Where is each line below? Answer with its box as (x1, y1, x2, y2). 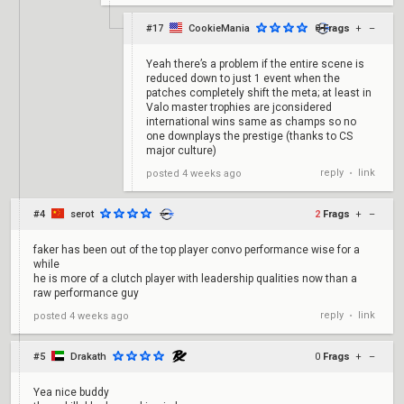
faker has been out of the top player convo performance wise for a (33, 243, 360, 256)
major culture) (146, 144, 216, 157)
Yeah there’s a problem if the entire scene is (146, 58, 364, 70)
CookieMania (188, 23, 250, 34)
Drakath (70, 351, 106, 363)
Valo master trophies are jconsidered (146, 101, 332, 114)
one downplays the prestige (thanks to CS (146, 130, 353, 142)
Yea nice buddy (33, 386, 109, 399)
